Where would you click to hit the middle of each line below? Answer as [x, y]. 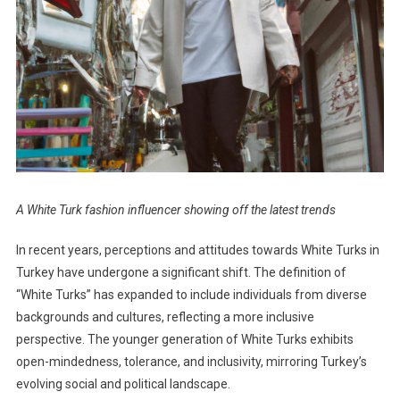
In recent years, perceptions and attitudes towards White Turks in [197, 250]
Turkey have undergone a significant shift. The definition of [181, 272]
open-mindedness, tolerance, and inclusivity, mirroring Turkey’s [191, 361]
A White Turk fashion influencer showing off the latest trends [175, 209]
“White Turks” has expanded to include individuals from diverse [191, 294]
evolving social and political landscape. [123, 383]
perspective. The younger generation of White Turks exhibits [184, 339]
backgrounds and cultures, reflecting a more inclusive [165, 317]
